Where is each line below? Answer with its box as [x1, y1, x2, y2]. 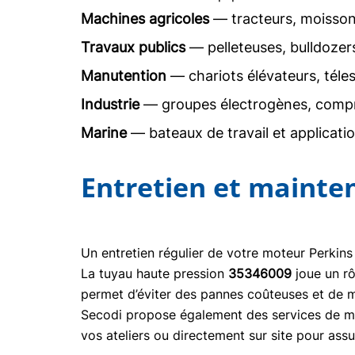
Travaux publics [81, 39, 185, 55]
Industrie [81, 96, 139, 113]
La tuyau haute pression [81, 265, 228, 281]
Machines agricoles [81, 10, 209, 27]
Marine [81, 124, 127, 141]
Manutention [81, 67, 166, 84]
